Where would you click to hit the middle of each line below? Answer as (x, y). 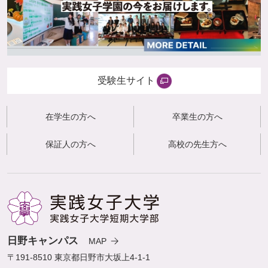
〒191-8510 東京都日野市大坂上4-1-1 (79, 258)
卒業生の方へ (197, 116)
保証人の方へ (70, 144)
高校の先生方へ (197, 144)
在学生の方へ (70, 116)
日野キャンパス (43, 241)
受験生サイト (127, 81)
